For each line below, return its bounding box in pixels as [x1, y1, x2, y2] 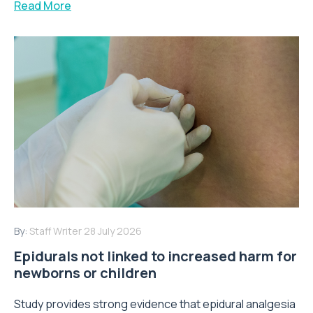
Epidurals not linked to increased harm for [14, 246, 297, 265]
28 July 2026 [84, 224, 142, 238]
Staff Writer [29, 224, 82, 238]
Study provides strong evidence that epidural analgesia [14, 296, 296, 312]
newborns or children [14, 263, 156, 282]
